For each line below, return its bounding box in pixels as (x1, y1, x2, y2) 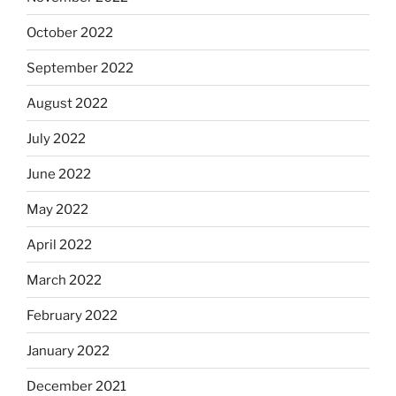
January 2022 (27, 342, 110, 359)
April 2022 (27, 236, 92, 253)
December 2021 (27, 377, 126, 394)
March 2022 (27, 271, 102, 288)
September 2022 (27, 59, 133, 76)
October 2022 (27, 24, 113, 41)
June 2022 (27, 165, 91, 182)
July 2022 (27, 130, 86, 147)
